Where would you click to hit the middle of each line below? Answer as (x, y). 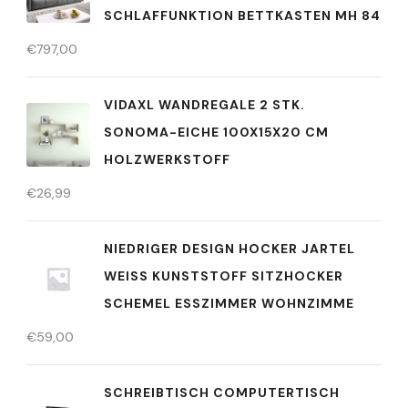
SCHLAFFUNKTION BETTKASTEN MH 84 (242, 16)
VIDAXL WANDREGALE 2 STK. (204, 105)
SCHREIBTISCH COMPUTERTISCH (222, 393)
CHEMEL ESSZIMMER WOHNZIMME (225, 304)
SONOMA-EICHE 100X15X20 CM (216, 133)
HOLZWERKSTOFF (167, 160)
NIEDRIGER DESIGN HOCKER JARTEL (229, 249)
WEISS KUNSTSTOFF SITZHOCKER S (224, 276)
